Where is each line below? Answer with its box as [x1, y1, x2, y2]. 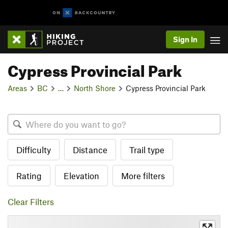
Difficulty [16, 145, 51, 155]
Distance [73, 145, 107, 155]
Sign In [173, 35, 197, 44]
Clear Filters [8, 196, 54, 207]
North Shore [74, 83, 116, 93]
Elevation [64, 170, 99, 181]
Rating [16, 170, 42, 181]
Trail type [129, 145, 164, 155]
